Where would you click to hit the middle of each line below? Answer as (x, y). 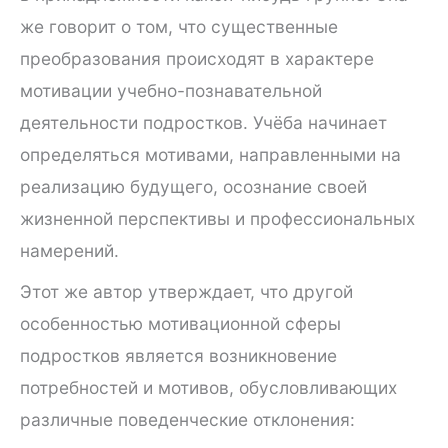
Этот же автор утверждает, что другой (186, 291)
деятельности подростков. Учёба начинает (203, 122)
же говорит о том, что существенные (179, 26)
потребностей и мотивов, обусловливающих (208, 387)
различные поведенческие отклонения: (187, 419)
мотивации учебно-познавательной (171, 90)
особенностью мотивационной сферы (180, 323)
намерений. (69, 250)
